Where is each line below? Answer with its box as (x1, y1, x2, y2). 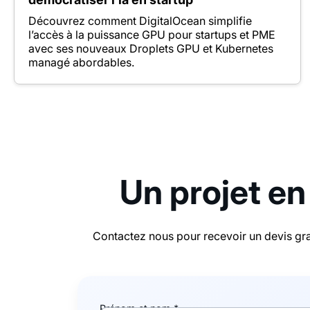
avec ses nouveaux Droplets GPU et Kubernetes (28, 41, 273, 55)
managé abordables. (28, 55, 134, 69)
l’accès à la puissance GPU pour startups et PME (28, 27, 275, 42)
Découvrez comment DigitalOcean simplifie (28, 13, 252, 28)
